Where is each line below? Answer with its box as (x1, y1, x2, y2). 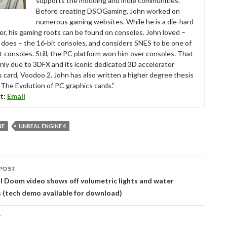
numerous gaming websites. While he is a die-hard (36, 17, 194, 26)
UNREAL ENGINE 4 (19, 123, 66, 129)
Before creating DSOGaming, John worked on (36, 7, 180, 15)
